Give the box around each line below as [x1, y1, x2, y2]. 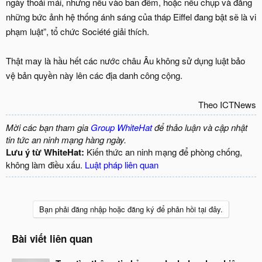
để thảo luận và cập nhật [152, 121, 247, 133]
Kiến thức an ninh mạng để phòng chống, [84, 146, 242, 158]
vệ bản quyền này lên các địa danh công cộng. [6, 69, 182, 81]
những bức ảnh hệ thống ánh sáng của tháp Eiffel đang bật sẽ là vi [6, 11, 256, 23]
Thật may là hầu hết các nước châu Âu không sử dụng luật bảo [6, 54, 245, 67]
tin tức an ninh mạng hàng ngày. [6, 133, 126, 146]
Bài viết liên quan [12, 232, 92, 246]
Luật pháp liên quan [85, 158, 158, 171]
